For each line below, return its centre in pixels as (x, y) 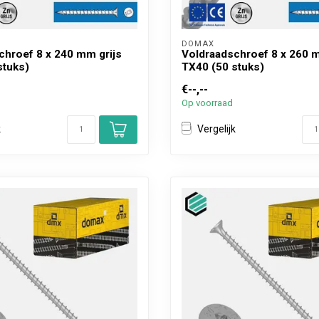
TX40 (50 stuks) (223, 67)
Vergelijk (216, 129)
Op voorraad (207, 103)
